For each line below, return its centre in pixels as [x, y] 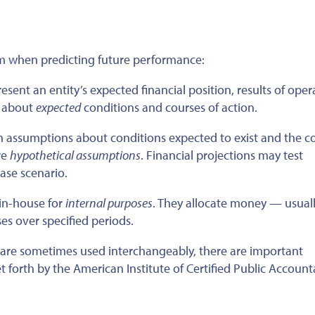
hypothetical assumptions [75, 155]
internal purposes [109, 202]
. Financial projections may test [222, 155]
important [276, 250]
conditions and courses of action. [169, 107]
